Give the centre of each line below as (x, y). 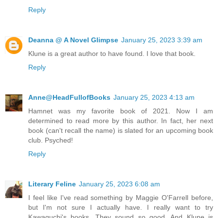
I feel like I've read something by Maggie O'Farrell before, (121, 198)
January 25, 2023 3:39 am (162, 40)
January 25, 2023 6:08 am (119, 184)
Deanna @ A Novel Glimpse (73, 40)
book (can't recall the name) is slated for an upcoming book (121, 131)
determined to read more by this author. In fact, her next (121, 121)
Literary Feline (52, 184)
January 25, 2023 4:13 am (154, 98)
